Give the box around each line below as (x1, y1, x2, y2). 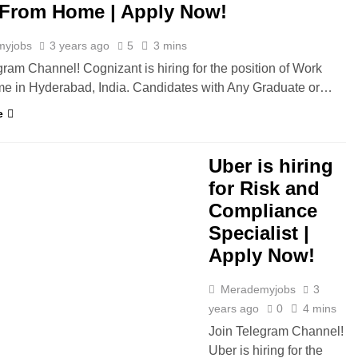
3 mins (153, 39, 188, 52)
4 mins (303, 302, 336, 315)
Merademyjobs (221, 283, 296, 296)
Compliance (209, 200, 317, 221)
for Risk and (209, 177, 320, 199)
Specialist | (209, 222, 309, 244)
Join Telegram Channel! (209, 324, 344, 338)
